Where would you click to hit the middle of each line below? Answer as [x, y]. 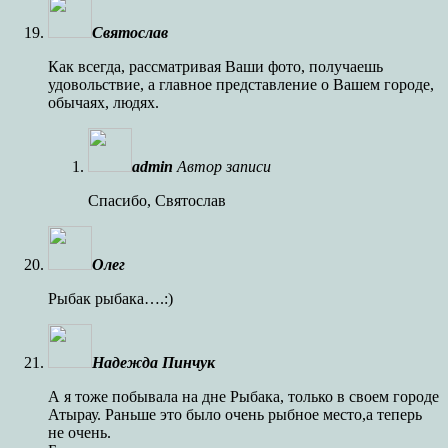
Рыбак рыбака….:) [110, 298]
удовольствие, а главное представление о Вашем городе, [241, 84]
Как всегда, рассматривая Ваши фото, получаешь [215, 66]
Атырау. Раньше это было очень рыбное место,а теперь [235, 414]
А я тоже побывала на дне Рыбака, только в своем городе [243, 396]
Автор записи [224, 166]
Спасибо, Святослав [157, 200]
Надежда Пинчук [153, 362]
